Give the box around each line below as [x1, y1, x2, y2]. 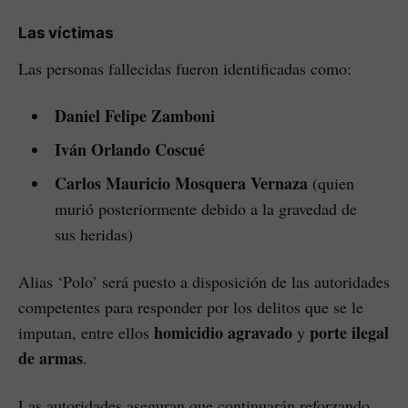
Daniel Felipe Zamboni [54, 104, 215, 128]
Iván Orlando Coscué [54, 138, 205, 162]
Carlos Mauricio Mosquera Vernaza [54, 171, 308, 196]
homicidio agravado [154, 321, 292, 345]
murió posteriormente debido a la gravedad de [54, 198, 357, 220]
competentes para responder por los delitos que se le [18, 296, 363, 319]
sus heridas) [54, 223, 133, 246]
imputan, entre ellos [18, 321, 154, 344]
